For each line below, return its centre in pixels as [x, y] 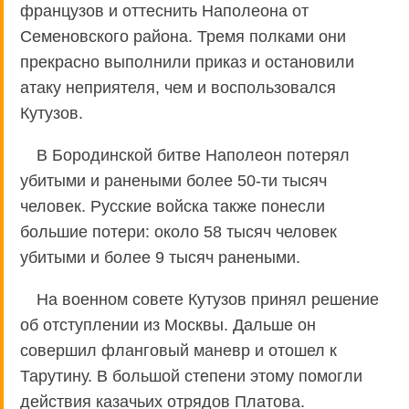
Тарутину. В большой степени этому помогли [191, 376]
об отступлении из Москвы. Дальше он [168, 325]
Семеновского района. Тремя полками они [183, 36]
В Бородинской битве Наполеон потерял [193, 155]
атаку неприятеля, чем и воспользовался [178, 87]
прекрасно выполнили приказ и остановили [187, 62]
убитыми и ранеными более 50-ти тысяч [173, 180]
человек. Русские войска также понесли [173, 206]
